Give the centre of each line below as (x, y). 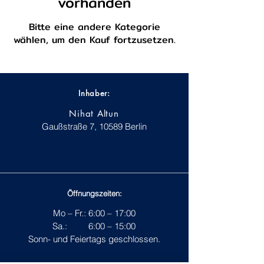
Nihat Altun (94, 113)
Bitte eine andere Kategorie (94, 27)
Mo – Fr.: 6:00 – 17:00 (94, 213)
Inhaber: (94, 93)
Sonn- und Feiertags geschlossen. (94, 239)
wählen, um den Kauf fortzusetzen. (94, 40)
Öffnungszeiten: (94, 193)
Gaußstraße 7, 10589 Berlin (94, 126)
